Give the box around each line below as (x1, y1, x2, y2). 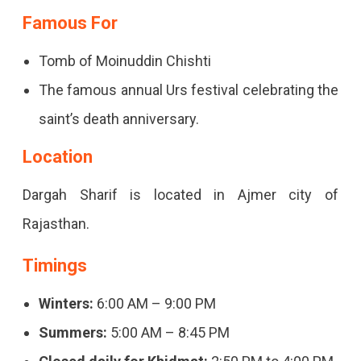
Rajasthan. (22, 215, 89, 233)
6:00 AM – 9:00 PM (93, 295, 216, 313)
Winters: (38, 295, 93, 313)
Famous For (22, 13, 118, 34)
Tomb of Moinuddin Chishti (38, 52, 211, 70)
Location (22, 147, 93, 168)
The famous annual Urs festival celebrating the (38, 81, 339, 99)
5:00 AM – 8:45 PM (106, 324, 230, 342)
